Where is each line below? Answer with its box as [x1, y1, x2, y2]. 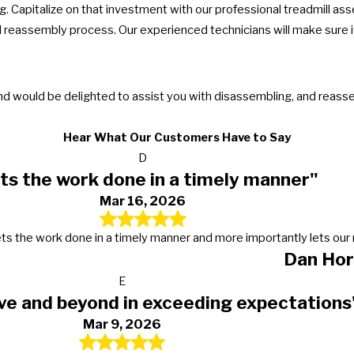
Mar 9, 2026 [82, 315, 161, 332]
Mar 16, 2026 [100, 193, 186, 209]
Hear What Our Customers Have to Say [63, 130, 291, 145]
